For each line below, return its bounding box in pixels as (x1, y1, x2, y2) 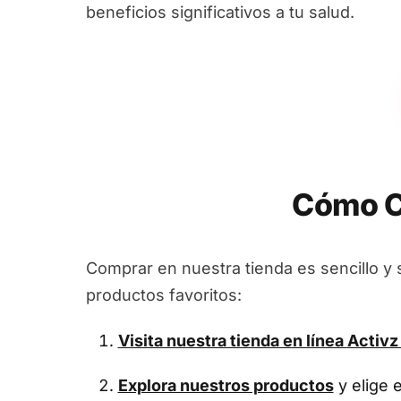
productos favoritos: (86, 285, 242, 304)
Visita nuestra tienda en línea (117, 331, 347, 350)
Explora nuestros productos (117, 375, 334, 395)
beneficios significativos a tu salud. (86, 2, 354, 21)
